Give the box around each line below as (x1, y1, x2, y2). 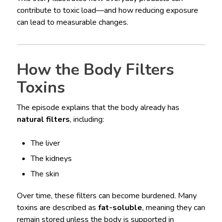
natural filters (16, 114, 70, 125)
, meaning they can (142, 202, 205, 214)
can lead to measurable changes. (16, 17, 128, 28)
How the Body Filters (16, 59, 174, 81)
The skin (31, 168, 59, 180)
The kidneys (31, 153, 72, 165)
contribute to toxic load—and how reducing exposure (16, 5, 198, 16)
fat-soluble (98, 202, 142, 214)
